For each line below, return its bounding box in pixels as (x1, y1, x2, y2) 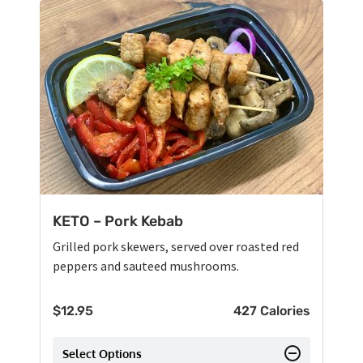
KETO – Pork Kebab (53, 212, 183, 231)
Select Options (62, 347, 142, 361)
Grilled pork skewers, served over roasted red (53, 238, 299, 255)
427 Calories (233, 303, 310, 319)
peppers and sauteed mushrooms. (53, 258, 239, 275)
